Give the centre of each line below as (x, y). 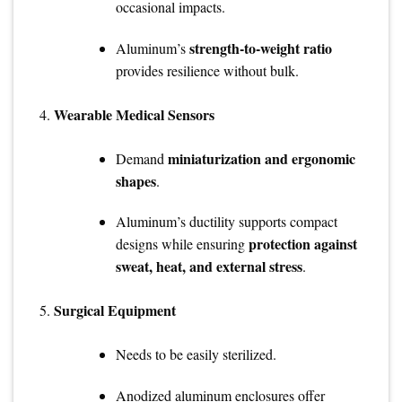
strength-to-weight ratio (260, 48)
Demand (141, 158)
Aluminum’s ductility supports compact (226, 222)
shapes (135, 180)
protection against (302, 244)
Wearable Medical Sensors (134, 114)
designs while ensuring (182, 244)
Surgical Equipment (114, 310)
